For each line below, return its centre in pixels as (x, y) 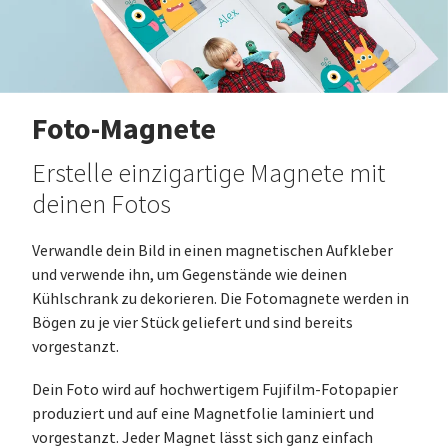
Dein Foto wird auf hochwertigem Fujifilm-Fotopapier (215, 390)
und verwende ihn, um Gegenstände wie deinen (189, 275)
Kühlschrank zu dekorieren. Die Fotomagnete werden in (220, 299)
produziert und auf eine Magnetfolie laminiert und (203, 414)
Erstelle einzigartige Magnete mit (208, 174)
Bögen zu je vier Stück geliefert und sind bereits (192, 323)
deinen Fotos (101, 205)
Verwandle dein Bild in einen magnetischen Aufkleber (212, 251)
